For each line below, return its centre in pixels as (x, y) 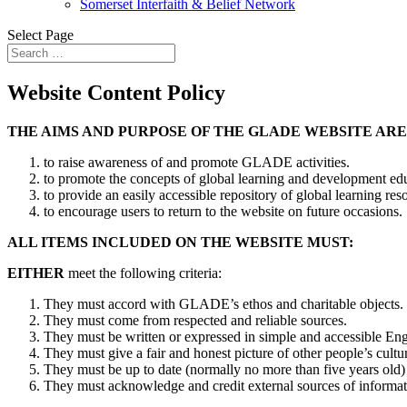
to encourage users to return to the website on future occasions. (223, 211)
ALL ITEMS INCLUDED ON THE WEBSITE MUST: (180, 242)
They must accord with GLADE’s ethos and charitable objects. (223, 303)
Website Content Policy (116, 92)
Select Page (40, 35)
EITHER (36, 273)
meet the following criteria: (143, 273)
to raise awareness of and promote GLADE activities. (197, 162)
